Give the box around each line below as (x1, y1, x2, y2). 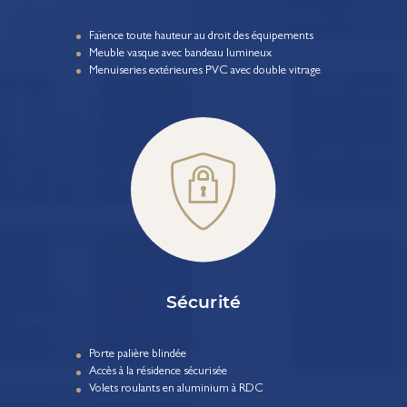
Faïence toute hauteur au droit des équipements (88, 30, 313, 43)
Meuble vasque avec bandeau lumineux (88, 47, 272, 60)
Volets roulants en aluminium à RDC (88, 383, 263, 396)
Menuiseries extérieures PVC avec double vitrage (88, 65, 321, 77)
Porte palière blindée (88, 349, 186, 362)
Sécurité (166, 291, 241, 313)
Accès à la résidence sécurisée (88, 366, 227, 379)
